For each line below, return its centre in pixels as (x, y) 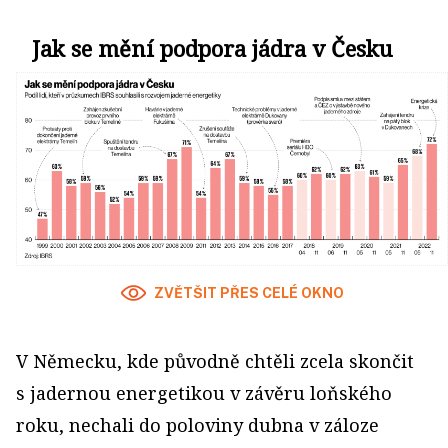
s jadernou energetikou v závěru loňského (204, 393)
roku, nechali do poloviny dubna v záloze (197, 425)
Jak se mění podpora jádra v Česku (212, 48)
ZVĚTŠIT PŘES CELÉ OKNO (248, 293)
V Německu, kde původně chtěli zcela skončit (215, 361)
